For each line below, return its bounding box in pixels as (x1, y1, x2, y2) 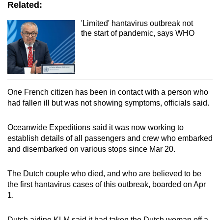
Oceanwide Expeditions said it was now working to (7, 123, 184, 132)
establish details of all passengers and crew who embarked (7, 134, 213, 143)
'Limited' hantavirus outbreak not (81, 19, 193, 27)
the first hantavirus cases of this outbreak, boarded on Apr (7, 180, 206, 189)
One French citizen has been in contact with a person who (7, 88, 208, 97)
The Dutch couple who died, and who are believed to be (7, 169, 201, 178)
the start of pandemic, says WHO (81, 28, 194, 37)
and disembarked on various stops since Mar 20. (7, 145, 175, 154)
